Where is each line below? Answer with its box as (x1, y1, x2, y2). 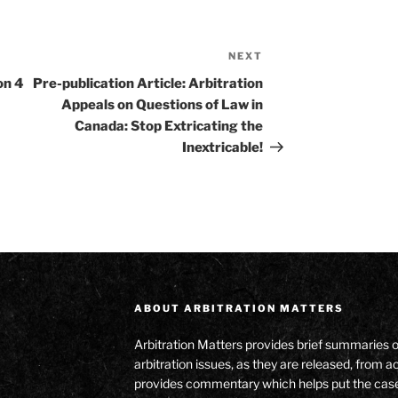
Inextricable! (182, 139, 264, 156)
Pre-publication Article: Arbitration (33, 76, 264, 92)
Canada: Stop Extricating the (75, 118, 264, 135)
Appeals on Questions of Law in (61, 97, 264, 114)
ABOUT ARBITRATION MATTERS (133, 302, 344, 315)
